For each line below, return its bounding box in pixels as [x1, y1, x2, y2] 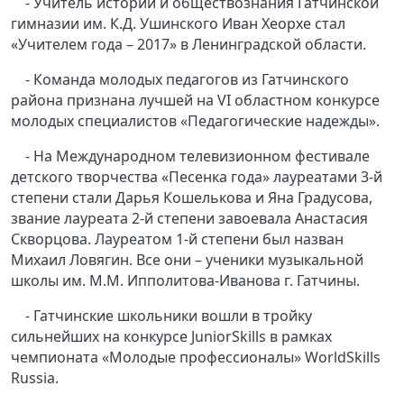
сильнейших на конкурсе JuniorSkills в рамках [11, 326, 332, 347]
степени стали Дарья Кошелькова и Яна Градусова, [11, 188, 372, 208]
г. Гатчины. [284, 271, 360, 291]
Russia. [11, 368, 59, 389]
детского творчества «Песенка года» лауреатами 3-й [11, 167, 382, 188]
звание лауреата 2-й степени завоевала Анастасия [11, 208, 368, 229]
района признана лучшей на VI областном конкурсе [11, 90, 380, 111]
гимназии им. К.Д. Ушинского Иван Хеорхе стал [11, 14, 345, 34]
